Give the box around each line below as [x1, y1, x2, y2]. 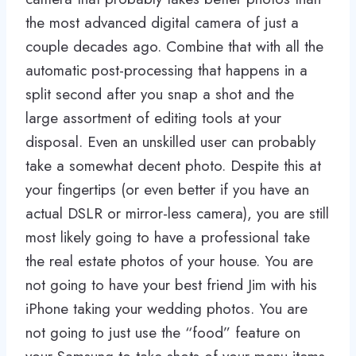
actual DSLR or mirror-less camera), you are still [25, 202, 329, 224]
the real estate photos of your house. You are [25, 250, 313, 272]
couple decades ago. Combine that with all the [25, 35, 323, 57]
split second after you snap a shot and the [25, 83, 294, 105]
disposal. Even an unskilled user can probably [25, 130, 315, 153]
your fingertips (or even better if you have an [25, 178, 309, 200]
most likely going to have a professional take [25, 226, 310, 248]
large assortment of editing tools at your [25, 106, 281, 129]
